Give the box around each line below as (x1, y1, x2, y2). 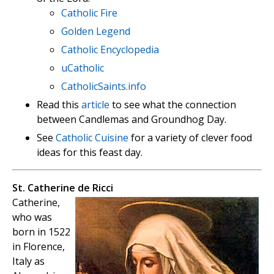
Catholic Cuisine (56, 130, 128, 144)
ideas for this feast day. (37, 145, 143, 159)
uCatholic (61, 61, 104, 75)
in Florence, (12, 239, 65, 253)
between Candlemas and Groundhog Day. (37, 112, 226, 126)
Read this (37, 97, 81, 111)
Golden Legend (61, 24, 130, 38)
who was (12, 210, 52, 224)
